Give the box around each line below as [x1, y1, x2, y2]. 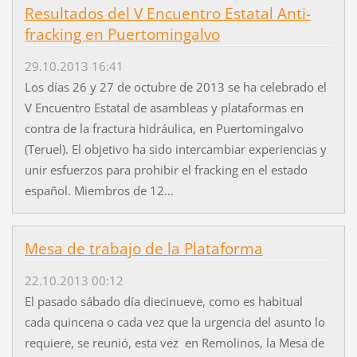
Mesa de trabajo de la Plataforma [24, 237, 263, 259]
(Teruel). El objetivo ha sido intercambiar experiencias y [24, 140, 327, 157]
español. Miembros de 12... [24, 182, 174, 198]
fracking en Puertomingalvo [24, 23, 220, 45]
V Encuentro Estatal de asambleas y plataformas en [24, 99, 304, 116]
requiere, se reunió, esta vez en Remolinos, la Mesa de [24, 334, 324, 351]
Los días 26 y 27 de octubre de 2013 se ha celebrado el [24, 78, 327, 95]
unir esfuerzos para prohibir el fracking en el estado [24, 161, 308, 178]
